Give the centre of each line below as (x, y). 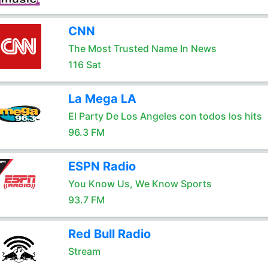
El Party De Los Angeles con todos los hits (165, 116)
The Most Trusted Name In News (142, 48)
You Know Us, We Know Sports (140, 184)
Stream (84, 251)
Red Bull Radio (109, 234)
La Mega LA (102, 99)
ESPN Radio (102, 166)
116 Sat (84, 65)
